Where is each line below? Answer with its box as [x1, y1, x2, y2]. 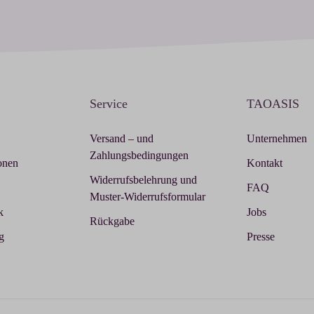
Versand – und [90, 132, 153, 144]
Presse [247, 230, 275, 243]
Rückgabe [90, 214, 135, 227]
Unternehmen [247, 132, 307, 144]
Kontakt [247, 156, 282, 169]
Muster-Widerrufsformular [90, 190, 205, 203]
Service [90, 97, 128, 111]
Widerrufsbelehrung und [90, 173, 197, 186]
